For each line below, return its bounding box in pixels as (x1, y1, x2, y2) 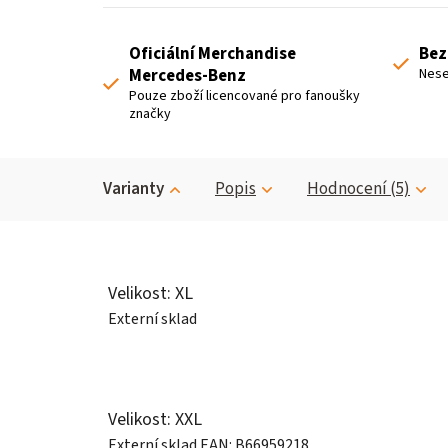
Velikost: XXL (108, 406, 202, 432)
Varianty (103, 177, 164, 202)
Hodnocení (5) (307, 177, 410, 202)
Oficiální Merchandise (129, 42, 296, 67)
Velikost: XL (108, 280, 193, 306)
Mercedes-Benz (129, 64, 246, 89)
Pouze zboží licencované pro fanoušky (129, 86, 360, 107)
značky (129, 104, 171, 125)
